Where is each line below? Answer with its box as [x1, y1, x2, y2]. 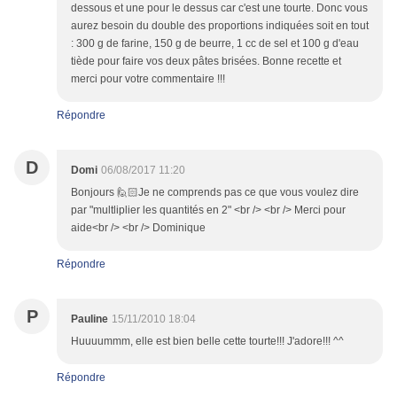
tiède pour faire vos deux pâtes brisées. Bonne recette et [71, 55, 341, 68]
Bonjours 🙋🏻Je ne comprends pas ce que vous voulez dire [71, 186, 359, 199]
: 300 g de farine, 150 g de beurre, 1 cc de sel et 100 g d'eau [71, 37, 359, 51]
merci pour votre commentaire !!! [71, 73, 225, 86]
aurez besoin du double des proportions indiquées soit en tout [71, 19, 369, 33]
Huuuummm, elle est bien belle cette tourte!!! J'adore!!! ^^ [71, 335, 344, 348]
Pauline [71, 313, 108, 326]
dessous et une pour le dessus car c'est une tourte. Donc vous [71, 2, 368, 15]
